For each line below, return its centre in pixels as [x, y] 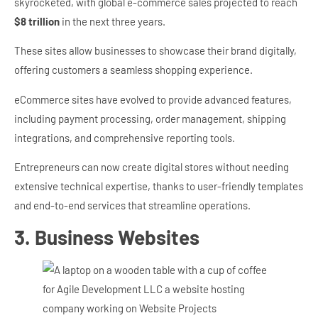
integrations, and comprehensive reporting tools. [125, 137]
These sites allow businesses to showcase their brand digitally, [155, 51]
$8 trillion [37, 21]
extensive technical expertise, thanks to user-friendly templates [159, 186]
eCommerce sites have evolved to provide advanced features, [153, 99]
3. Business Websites [107, 237]
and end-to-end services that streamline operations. [132, 205]
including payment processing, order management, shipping [150, 118]
